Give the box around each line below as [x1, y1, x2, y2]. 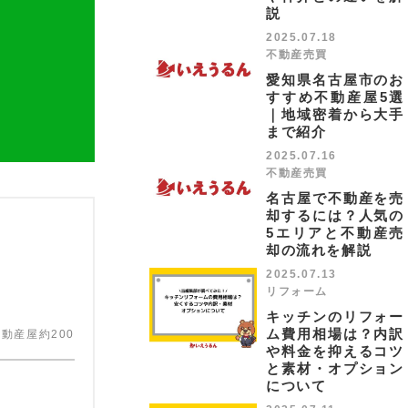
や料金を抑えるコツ [266, 343, 404, 359]
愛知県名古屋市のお [266, 72, 404, 87]
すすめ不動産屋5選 [266, 89, 404, 105]
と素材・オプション [266, 361, 404, 376]
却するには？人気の [266, 208, 404, 223]
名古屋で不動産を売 [266, 190, 404, 206]
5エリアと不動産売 [266, 225, 404, 240]
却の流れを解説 [266, 242, 372, 258]
